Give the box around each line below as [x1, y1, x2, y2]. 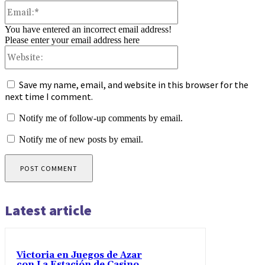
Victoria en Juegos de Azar [17, 250, 142, 261]
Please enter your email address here [5, 35, 140, 46]
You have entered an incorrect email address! [5, 24, 172, 35]
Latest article [5, 201, 92, 220]
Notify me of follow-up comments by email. [19, 113, 183, 124]
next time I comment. [5, 91, 93, 103]
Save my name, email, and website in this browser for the [19, 79, 248, 91]
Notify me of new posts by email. [19, 134, 143, 145]
